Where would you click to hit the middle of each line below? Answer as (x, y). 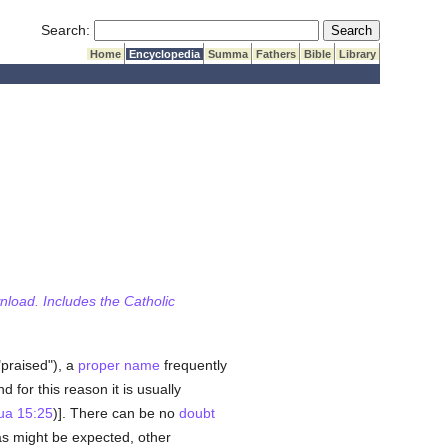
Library (358, 54)
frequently (193, 365)
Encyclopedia (165, 54)
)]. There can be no (115, 413)
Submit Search (369, 29)
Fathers (276, 54)
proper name (118, 365)
